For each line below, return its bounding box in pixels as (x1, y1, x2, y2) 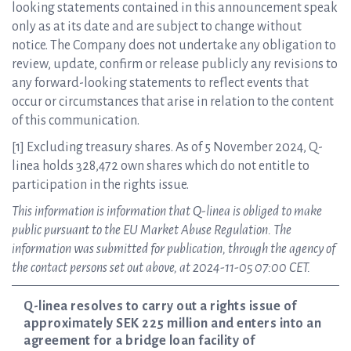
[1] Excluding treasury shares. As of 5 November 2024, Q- (12, 140, 323, 154)
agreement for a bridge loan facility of (24, 334, 255, 348)
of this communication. (12, 114, 139, 128)
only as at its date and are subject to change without (12, 20, 302, 34)
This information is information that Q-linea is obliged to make (12, 204, 322, 219)
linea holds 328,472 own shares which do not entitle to (12, 159, 309, 173)
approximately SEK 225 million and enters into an (24, 317, 321, 331)
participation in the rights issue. (12, 178, 189, 192)
